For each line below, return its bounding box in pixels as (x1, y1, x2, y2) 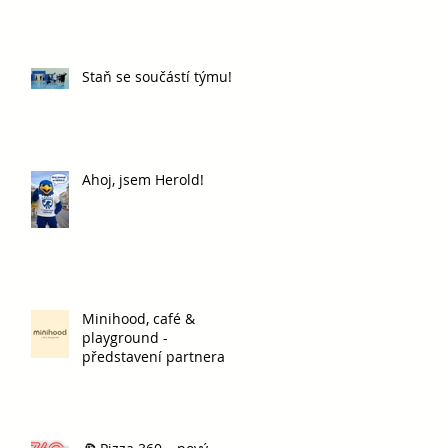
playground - (82, 328, 168, 348)
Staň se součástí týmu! (82, 67, 232, 87)
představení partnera (82, 347, 225, 367)
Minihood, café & (82, 309, 195, 329)
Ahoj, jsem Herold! (82, 170, 204, 190)
